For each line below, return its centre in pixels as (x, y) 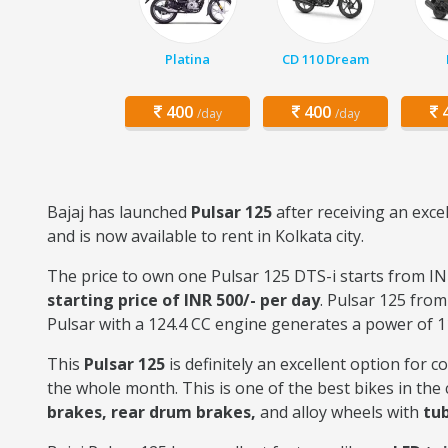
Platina (187, 59)
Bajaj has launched (119, 212)
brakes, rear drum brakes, (151, 412)
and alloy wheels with (337, 412)
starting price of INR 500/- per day (183, 300)
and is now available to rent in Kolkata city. (207, 236)
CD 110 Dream (325, 59)
